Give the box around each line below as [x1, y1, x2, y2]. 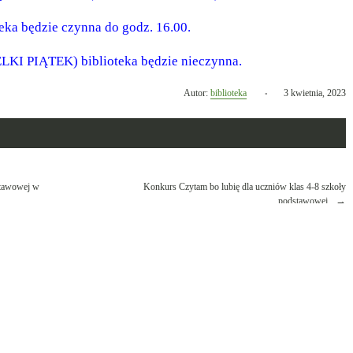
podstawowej [278, 195, 328, 206]
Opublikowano [246, 87, 302, 98]
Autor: [184, 87, 210, 98]
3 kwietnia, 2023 [284, 87, 346, 98]
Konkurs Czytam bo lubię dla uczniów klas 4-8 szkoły [143, 181, 346, 192]
